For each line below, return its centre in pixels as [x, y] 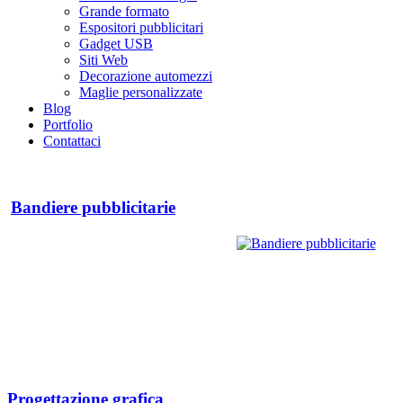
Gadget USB [116, 44]
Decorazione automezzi [146, 76]
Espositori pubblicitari [141, 27]
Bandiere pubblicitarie [93, 207]
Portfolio [68, 125]
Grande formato [124, 11]
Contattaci [72, 141]
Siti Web [103, 60]
